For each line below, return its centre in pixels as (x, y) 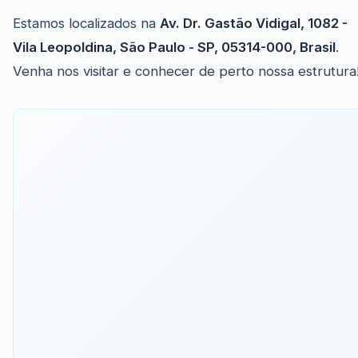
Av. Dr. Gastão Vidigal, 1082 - (254, 24)
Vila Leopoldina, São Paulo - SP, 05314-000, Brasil (174, 48)
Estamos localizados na (86, 24)
